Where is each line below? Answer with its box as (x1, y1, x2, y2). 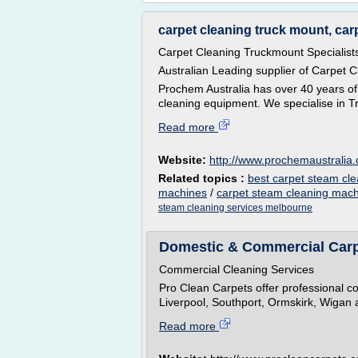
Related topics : (158, 172, 248, 185)
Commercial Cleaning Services (159, 263, 314, 276)
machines (158, 186, 207, 199)
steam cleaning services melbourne (158, 202, 312, 213)
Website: (158, 153, 209, 166)
